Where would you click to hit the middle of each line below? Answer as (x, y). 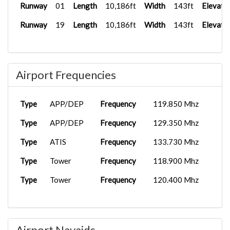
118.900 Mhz (176, 161)
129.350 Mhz (176, 123)
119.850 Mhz (176, 104)
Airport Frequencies (66, 75)
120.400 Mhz (176, 180)
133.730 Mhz (176, 142)
